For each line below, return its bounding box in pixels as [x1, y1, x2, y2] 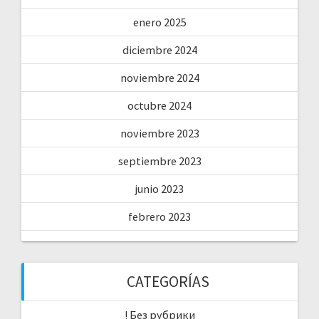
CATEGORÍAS [127, 271, 209, 291]
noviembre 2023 [120, 125, 199, 140]
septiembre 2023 [117, 153, 202, 168]
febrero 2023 [128, 209, 191, 224]
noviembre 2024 [120, 70, 199, 85]
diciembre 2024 [122, 42, 197, 57]
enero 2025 [132, 14, 187, 29]
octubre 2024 [127, 98, 192, 113]
